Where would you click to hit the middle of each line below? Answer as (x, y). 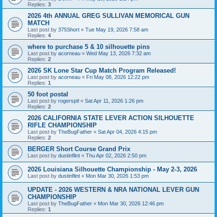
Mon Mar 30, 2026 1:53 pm (117, 176)
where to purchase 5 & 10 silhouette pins (89, 47)
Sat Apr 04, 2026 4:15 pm (127, 132)
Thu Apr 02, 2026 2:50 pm (116, 156)
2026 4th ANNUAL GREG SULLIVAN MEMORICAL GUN (108, 16)
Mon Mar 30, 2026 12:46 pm (131, 204)
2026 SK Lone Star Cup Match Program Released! (102, 71)
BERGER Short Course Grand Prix (79, 149)
